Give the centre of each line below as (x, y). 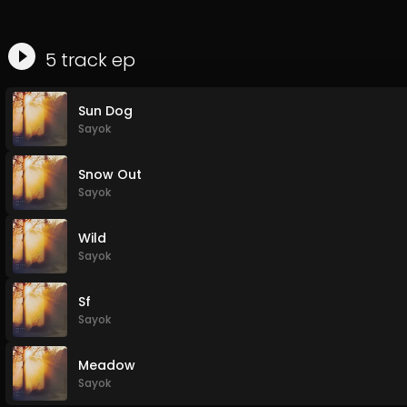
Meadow (107, 365)
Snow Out (110, 174)
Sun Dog (105, 111)
